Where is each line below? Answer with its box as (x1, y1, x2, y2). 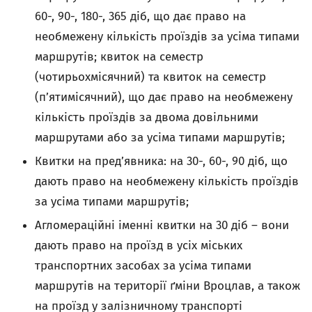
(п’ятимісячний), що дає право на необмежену (35, 90, 292, 104)
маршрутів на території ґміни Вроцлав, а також (35, 279, 300, 293)
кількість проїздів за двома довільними (35, 110, 258, 125)
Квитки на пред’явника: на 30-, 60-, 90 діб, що (35, 154, 288, 169)
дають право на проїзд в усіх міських (35, 238, 242, 253)
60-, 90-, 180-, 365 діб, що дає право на (35, 9, 246, 24)
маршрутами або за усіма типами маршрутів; (35, 130, 285, 145)
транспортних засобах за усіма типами (35, 258, 251, 273)
